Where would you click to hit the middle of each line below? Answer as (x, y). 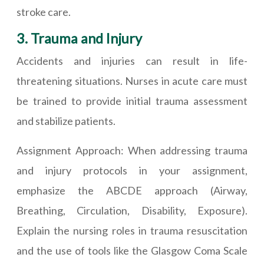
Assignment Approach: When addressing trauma (132, 150)
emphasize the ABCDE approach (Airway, (132, 190)
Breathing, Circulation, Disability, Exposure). (132, 210)
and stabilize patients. (66, 121)
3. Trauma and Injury (79, 38)
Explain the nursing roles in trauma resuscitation (132, 230)
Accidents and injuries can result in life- (132, 61)
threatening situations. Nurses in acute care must (132, 81)
